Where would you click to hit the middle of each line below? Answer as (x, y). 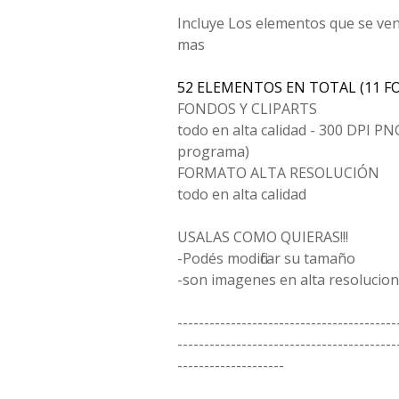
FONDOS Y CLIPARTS (247, 109)
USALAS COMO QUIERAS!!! (263, 237)
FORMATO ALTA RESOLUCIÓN (278, 173)
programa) (213, 152)
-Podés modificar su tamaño (266, 259)
